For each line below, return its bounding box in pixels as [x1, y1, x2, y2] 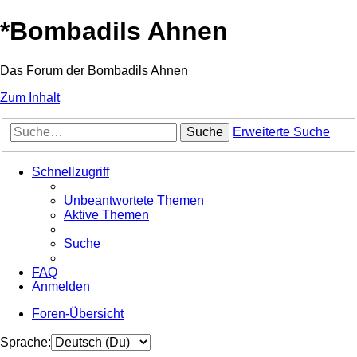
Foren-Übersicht [32, 307, 124, 321]
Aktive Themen [64, 208, 149, 222]
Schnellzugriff [32, 165, 109, 179]
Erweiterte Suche [233, 125, 330, 139]
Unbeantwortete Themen [64, 194, 204, 208]
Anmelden [32, 280, 90, 294]
